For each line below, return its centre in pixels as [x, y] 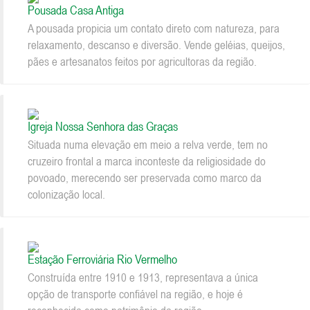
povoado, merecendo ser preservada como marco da [145, 178]
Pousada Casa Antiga [76, 10]
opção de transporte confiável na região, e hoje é [135, 294]
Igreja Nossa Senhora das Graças [103, 126]
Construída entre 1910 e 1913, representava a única [143, 277]
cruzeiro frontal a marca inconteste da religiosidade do [147, 161]
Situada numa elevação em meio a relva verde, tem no [148, 145]
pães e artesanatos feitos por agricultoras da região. [142, 62]
